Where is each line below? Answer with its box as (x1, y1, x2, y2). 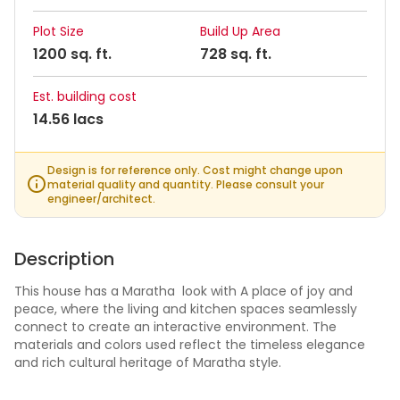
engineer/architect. (47, 191, 155, 206)
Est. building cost (33, 87, 137, 105)
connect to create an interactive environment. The (14, 318, 337, 336)
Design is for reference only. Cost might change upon (47, 162, 343, 178)
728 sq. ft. (200, 44, 271, 64)
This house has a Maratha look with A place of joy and (14, 282, 353, 300)
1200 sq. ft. (33, 44, 112, 64)
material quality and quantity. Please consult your (47, 177, 324, 192)
